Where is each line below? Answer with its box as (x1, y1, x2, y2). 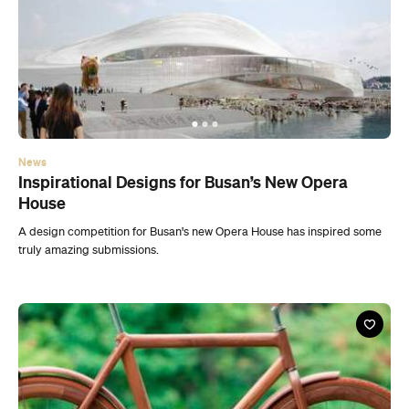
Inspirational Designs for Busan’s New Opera (18, 54, 348, 73)
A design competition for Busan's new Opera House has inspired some (18, 107, 382, 120)
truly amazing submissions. (18, 125, 159, 138)
